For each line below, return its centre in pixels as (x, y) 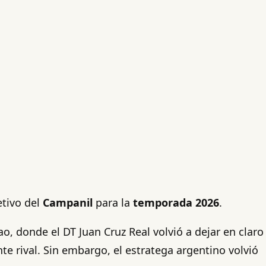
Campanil (69, 202)
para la (113, 202)
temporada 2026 (175, 202)
